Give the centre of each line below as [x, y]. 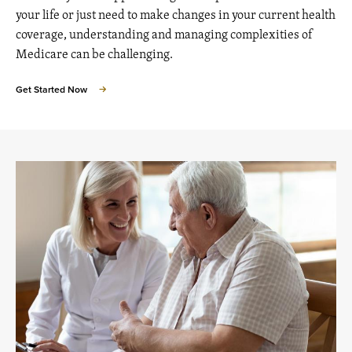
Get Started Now [51, 90]
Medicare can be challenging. [94, 54]
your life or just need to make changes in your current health [176, 15]
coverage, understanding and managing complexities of [164, 34]
